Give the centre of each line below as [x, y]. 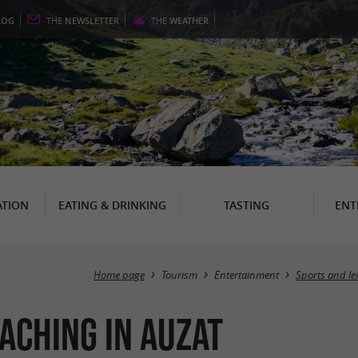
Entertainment [247, 275]
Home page [119, 275]
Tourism [179, 275]
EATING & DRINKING [112, 205]
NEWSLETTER [92, 20]
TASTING [246, 205]
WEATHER [189, 20]
